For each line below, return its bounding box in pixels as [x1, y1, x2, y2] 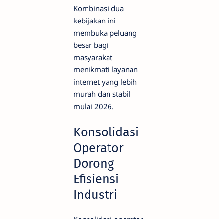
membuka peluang [73, 27, 137, 38]
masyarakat [73, 52, 112, 62]
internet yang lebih [73, 76, 137, 87]
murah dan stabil [73, 88, 131, 99]
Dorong [73, 155, 114, 171]
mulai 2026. [73, 101, 114, 111]
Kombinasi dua [73, 3, 124, 13]
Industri [73, 187, 117, 202]
